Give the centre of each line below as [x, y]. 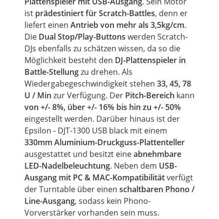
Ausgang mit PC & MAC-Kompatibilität [95, 177]
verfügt [179, 177]
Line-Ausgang [50, 201]
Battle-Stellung [52, 72]
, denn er [171, 13]
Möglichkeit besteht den [70, 60]
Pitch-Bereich [150, 95]
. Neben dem [134, 166]
